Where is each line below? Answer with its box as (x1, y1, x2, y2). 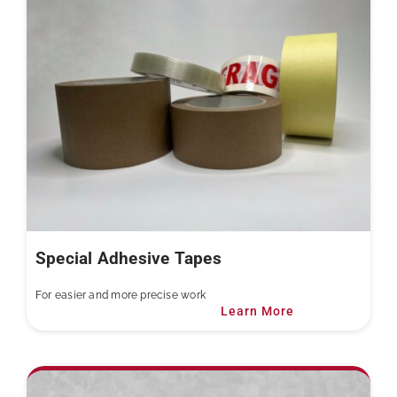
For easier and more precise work (35, 289, 206, 302)
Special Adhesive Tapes (35, 249, 222, 269)
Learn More (220, 304, 294, 319)
